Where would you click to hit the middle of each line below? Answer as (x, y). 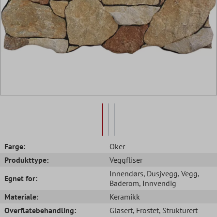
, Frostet (146, 210)
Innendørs (126, 173)
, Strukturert (178, 210)
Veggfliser (126, 160)
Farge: (15, 146)
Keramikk (125, 196)
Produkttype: (26, 160)
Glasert (121, 210)
